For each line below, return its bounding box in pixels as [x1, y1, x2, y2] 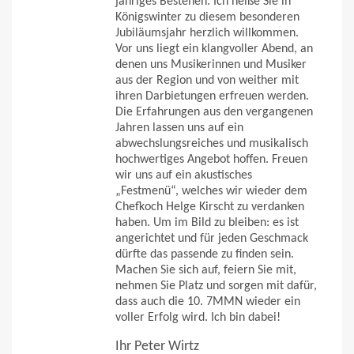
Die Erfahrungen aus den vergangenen [115, 106, 313, 119]
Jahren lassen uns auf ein [115, 122, 243, 135]
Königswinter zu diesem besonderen [115, 11, 299, 24]
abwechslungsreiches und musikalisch [115, 137, 308, 151]
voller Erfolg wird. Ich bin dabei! [115, 311, 281, 325]
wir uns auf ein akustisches [115, 169, 252, 183]
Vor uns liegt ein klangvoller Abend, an [115, 43, 313, 56]
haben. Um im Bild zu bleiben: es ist [115, 217, 299, 230]
